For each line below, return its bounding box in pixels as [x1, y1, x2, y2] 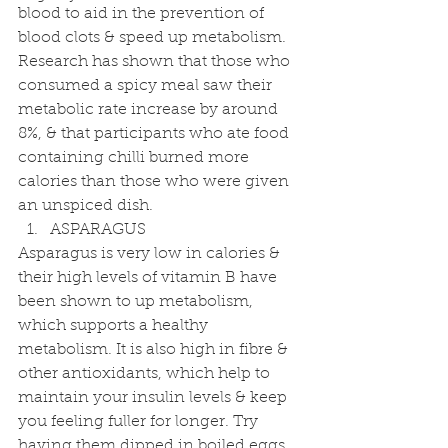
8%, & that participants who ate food [18, 126, 293, 143]
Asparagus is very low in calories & [18, 246, 284, 263]
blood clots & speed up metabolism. [18, 30, 290, 47]
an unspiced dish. [18, 198, 157, 215]
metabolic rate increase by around [18, 102, 282, 119]
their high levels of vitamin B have [18, 270, 281, 287]
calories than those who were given [18, 174, 293, 191]
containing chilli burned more [18, 150, 253, 167]
